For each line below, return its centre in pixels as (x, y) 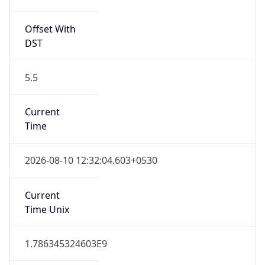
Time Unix (47, 156)
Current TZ (49, 225)
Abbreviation (53, 239)
